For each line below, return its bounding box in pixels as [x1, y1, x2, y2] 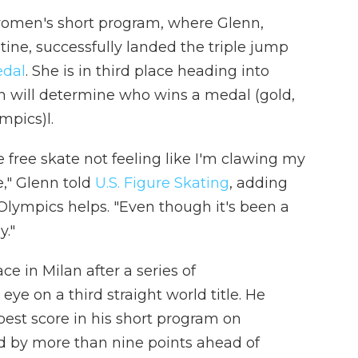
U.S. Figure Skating [95, 174, 229, 192]
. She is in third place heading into [26, 62, 269, 80]
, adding [229, 174, 288, 192]
